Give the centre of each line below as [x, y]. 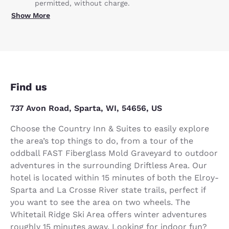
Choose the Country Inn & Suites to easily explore [110, 128]
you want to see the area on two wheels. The [100, 202]
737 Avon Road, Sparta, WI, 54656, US [86, 108]
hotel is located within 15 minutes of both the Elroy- [114, 177]
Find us [29, 87]
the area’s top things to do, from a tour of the [102, 141]
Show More [31, 15]
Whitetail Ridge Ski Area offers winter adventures [108, 214]
